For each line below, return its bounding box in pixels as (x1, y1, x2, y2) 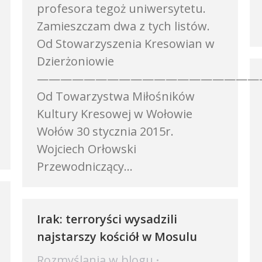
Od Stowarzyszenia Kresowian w (37, 36, 215, 51)
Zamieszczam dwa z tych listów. (37, 18, 216, 34)
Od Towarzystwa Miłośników (37, 88, 195, 104)
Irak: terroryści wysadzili (37, 211, 177, 227)
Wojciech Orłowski (37, 141, 136, 157)
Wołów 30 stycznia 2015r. (37, 123, 174, 139)
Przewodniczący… (37, 158, 133, 174)
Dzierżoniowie (37, 53, 114, 69)
